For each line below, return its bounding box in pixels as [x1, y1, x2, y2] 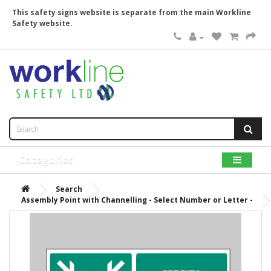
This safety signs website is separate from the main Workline [12, 7, 251, 18]
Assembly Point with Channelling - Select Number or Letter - [21, 195, 253, 205]
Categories [19, 153, 73, 166]
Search [56, 184, 82, 194]
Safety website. [12, 18, 73, 28]
